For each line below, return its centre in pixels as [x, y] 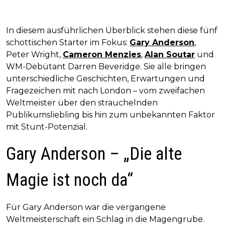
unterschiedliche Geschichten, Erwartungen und [105, 79]
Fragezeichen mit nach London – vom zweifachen [105, 91]
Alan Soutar [170, 55]
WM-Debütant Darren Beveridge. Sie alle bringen [106, 67]
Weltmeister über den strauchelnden [82, 103]
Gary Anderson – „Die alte [94, 154]
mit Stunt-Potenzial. [47, 127]
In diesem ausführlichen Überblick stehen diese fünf [112, 31]
